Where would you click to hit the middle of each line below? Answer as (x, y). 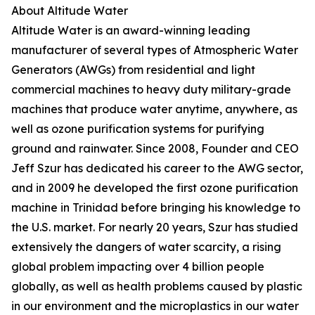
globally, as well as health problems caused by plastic (157, 286)
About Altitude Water (70, 11)
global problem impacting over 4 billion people (138, 266)
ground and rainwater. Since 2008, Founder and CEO (155, 148)
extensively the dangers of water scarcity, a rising (146, 247)
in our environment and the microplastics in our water (155, 306)
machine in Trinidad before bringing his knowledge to (156, 207)
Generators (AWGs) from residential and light (133, 70)
